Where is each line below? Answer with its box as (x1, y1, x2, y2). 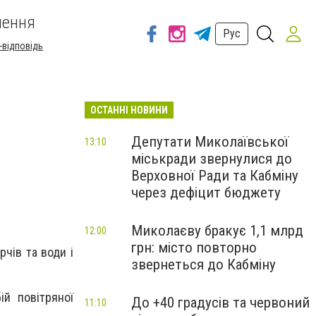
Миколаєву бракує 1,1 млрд (131, 222, 303, 239)
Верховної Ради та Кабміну (131, 167, 298, 184)
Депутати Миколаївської (131, 133, 288, 150)
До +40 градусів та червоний (131, 294, 310, 311)
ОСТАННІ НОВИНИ (90, 104, 168, 116)
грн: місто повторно (131, 239, 257, 256)
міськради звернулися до (131, 150, 292, 167)
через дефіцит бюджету (131, 184, 281, 201)
